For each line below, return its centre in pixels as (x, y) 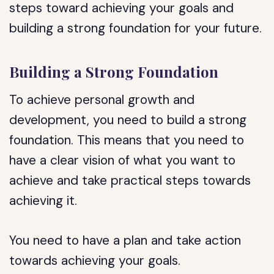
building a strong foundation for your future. (136, 28)
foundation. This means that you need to (127, 140)
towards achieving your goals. (95, 261)
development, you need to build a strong (128, 120)
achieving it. (43, 201)
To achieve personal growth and (102, 100)
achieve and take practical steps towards (130, 180)
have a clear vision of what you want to (123, 160)
